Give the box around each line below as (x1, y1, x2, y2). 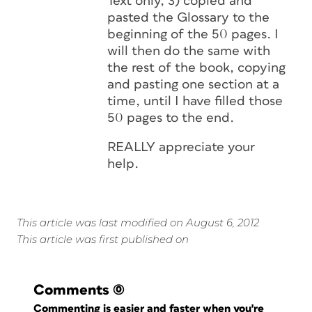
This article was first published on (17, 233, 189, 246)
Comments (33, 283, 109, 297)
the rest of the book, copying (107, 61, 286, 75)
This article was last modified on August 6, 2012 (17, 216, 259, 229)
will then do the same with (107, 45, 270, 58)
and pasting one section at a (107, 78, 279, 91)
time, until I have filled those (107, 95, 283, 108)
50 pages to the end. (107, 111, 234, 125)
